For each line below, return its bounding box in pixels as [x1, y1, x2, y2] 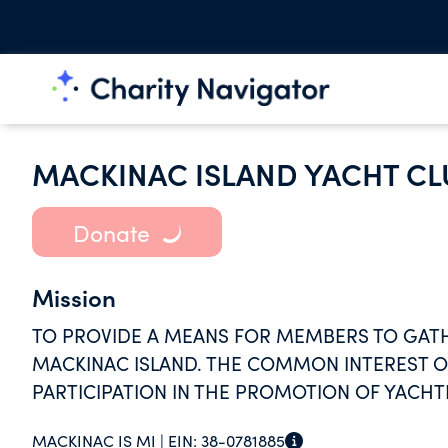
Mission [32, 280, 116, 313]
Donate [72, 216, 150, 248]
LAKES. [32, 406, 91, 432]
